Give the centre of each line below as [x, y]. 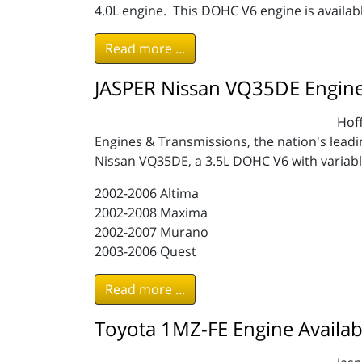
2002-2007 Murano [152, 232]
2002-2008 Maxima [151, 213]
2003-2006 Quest [145, 251]
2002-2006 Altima [147, 193]
